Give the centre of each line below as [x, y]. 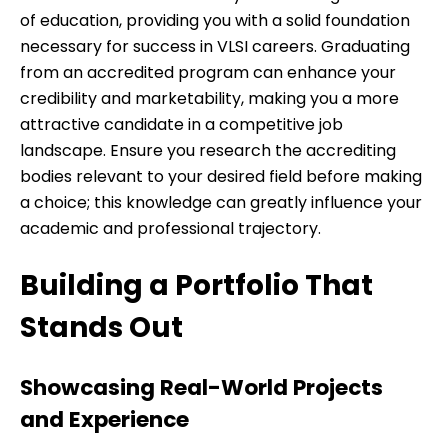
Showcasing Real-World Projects [201, 388]
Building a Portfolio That [196, 286]
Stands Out [101, 328]
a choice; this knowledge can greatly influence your [221, 202]
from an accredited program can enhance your [208, 72]
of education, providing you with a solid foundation [215, 20]
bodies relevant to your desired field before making [221, 176]
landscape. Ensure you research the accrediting [208, 150]
